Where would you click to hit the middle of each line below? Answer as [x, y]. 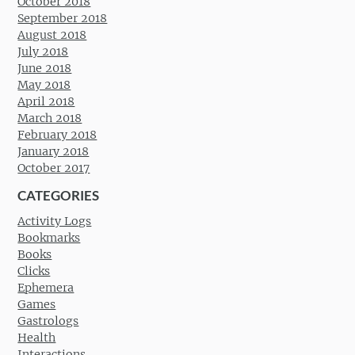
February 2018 [57, 134]
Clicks [34, 271]
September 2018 [63, 18]
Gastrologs [48, 321]
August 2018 [52, 34]
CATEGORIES [59, 196]
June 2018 [45, 68]
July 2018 [43, 51]
